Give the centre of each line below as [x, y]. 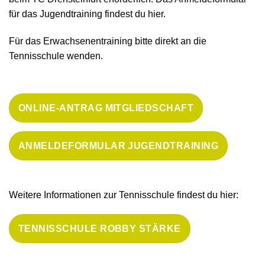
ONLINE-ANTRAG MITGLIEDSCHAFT [106, 108]
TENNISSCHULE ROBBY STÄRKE [100, 229]
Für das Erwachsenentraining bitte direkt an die [108, 41]
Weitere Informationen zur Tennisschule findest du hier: [124, 195]
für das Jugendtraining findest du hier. [87, 14]
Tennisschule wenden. [56, 56]
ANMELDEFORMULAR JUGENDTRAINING [118, 146]
